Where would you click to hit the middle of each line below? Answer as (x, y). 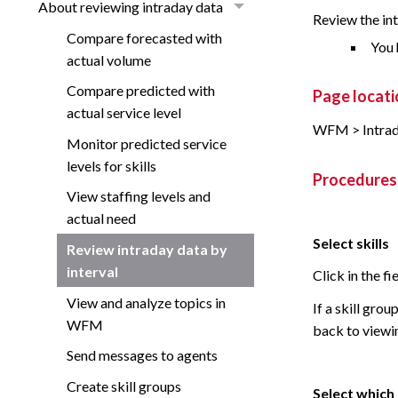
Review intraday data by (147, 249)
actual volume (108, 60)
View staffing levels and (138, 196)
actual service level (123, 113)
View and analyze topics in (146, 302)
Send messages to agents (142, 355)
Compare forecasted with (144, 37)
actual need (101, 219)
